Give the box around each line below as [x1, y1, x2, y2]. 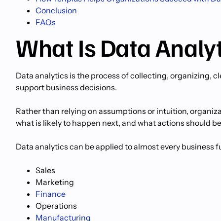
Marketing [36, 177, 74, 187]
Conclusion [36, 5, 77, 15]
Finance [36, 189, 66, 199]
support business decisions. [16, 82, 117, 92]
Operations [36, 201, 77, 211]
